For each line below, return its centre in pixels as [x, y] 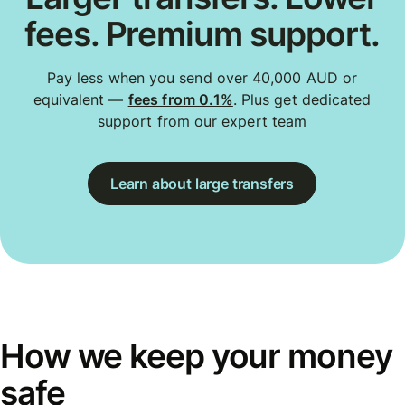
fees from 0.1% [180, 100]
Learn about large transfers [202, 183]
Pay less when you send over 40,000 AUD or [202, 78]
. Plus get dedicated [302, 100]
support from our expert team [202, 122]
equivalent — [80, 100]
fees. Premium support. [202, 34]
